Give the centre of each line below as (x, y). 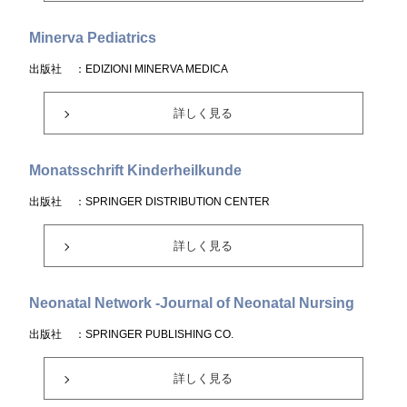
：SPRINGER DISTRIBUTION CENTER (173, 202)
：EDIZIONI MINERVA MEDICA (152, 69)
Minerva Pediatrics (93, 38)
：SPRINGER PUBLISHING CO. (154, 334)
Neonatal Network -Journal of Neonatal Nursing (192, 303)
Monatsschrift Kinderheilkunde (136, 170)
